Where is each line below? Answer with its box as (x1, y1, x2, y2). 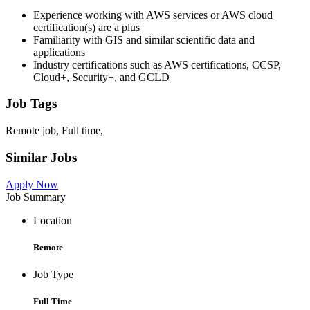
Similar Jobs (6, 149, 77, 165)
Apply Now (6, 178, 58, 190)
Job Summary (6, 190, 66, 203)
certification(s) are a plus (33, 21, 140, 33)
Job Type (33, 268, 73, 280)
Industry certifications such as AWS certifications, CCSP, (33, 58, 281, 71)
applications (33, 46, 85, 58)
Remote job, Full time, (6, 125, 103, 137)
